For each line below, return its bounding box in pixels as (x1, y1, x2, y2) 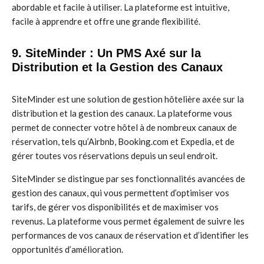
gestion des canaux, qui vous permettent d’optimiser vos (12, 187, 229, 198)
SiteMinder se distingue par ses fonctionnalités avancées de (12, 173, 245, 184)
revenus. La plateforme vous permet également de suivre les (12, 216, 245, 226)
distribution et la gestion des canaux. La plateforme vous (12, 108, 232, 118)
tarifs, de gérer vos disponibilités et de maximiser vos (12, 202, 219, 212)
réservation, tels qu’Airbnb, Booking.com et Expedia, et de (12, 136, 235, 147)
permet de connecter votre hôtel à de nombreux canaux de (12, 122, 237, 133)
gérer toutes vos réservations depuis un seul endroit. (12, 150, 217, 161)
